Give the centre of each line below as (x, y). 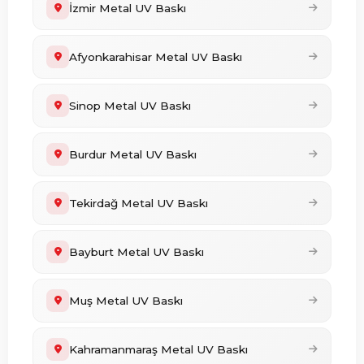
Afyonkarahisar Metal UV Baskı (156, 57)
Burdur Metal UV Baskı (133, 154)
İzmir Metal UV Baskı (128, 8)
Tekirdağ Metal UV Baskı (139, 203)
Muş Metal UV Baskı (126, 301)
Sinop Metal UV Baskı (130, 106)
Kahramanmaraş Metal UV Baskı (158, 349)
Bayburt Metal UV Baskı (136, 252)
